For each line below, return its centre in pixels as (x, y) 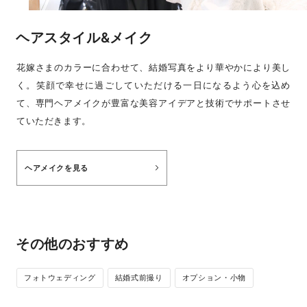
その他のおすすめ (72, 244)
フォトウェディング (60, 277)
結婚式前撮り (139, 277)
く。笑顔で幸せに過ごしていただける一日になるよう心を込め (153, 85)
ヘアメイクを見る (57, 168)
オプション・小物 (214, 277)
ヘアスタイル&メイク (84, 37)
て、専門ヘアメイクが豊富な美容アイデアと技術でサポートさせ (153, 102)
